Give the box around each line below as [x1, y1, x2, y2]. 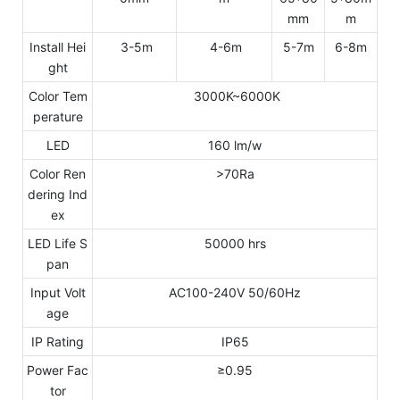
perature [32, 108, 83, 124]
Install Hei [29, 38, 86, 54]
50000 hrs [204, 235, 266, 251]
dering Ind [28, 186, 87, 202]
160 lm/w [208, 137, 262, 153]
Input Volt [29, 284, 86, 300]
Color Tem [28, 87, 87, 104]
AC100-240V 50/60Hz [169, 284, 301, 300]
